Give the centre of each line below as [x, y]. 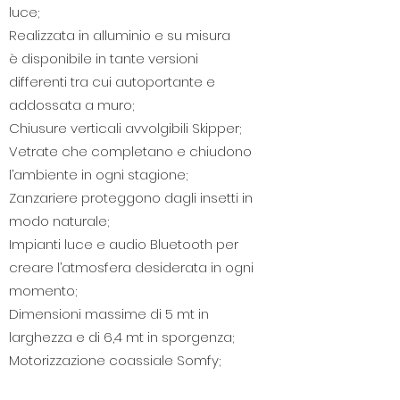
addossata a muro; [71, 104]
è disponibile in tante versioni [104, 58]
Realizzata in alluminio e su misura [120, 35]
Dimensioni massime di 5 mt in [109, 313]
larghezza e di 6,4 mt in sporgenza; [121, 337]
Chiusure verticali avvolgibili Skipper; [127, 128]
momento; [43, 290]
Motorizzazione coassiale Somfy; [115, 360]
